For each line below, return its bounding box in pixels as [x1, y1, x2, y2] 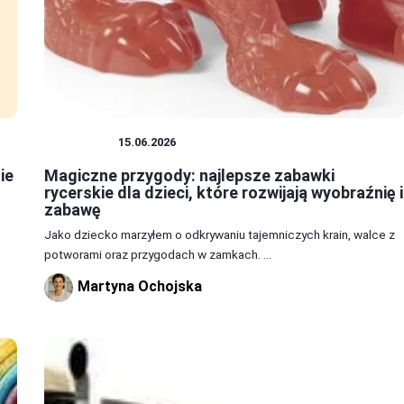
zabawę [43, 200, 101, 220]
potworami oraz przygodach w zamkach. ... [43, 247, 271, 262]
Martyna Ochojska [77, 278, 202, 296]
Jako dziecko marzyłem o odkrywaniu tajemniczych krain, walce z [43, 227, 395, 243]
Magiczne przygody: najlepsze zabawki [43, 166, 335, 186]
